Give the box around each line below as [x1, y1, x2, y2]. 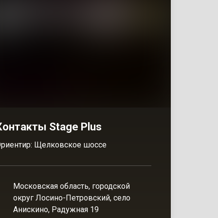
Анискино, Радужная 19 [13, 205, 99, 214]
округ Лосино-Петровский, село [13, 193, 130, 202]
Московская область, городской [13, 182, 130, 191]
